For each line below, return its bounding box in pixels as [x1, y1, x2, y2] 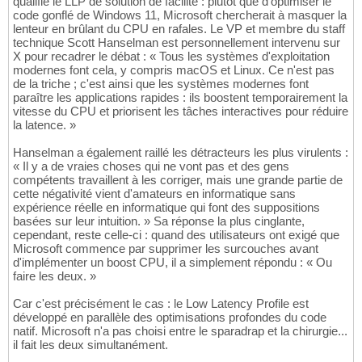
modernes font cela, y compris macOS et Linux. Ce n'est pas [13, 63, 335, 78]
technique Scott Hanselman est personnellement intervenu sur [13, 36, 340, 50]
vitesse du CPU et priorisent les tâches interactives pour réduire [13, 104, 348, 119]
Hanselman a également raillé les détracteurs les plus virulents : [13, 145, 348, 160]
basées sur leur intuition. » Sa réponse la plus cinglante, [13, 214, 305, 229]
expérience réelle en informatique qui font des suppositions [13, 200, 320, 215]
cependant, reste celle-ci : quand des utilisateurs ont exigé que [13, 228, 339, 242]
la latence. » [13, 118, 76, 133]
